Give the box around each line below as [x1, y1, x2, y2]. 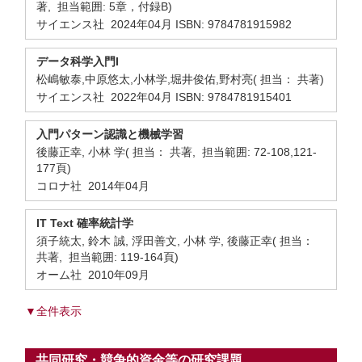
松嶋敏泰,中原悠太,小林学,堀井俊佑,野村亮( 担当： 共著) [36, 73, 324, 86]
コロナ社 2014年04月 [36, 179, 149, 192]
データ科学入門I [36, 55, 119, 68]
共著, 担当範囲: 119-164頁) [36, 250, 179, 263]
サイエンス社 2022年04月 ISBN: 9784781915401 [36, 90, 292, 103]
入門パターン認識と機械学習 [36, 128, 183, 141]
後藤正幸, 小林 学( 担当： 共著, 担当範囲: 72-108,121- [36, 145, 317, 158]
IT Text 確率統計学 [36, 217, 133, 229]
